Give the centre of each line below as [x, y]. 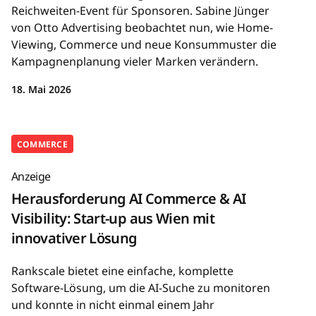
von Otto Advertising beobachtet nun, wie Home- [142, 27]
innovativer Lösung [74, 238]
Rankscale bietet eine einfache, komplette [122, 271]
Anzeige [31, 177]
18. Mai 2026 [41, 89]
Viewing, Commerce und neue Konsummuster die [144, 44]
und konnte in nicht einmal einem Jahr [113, 305]
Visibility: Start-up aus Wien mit [113, 219]
